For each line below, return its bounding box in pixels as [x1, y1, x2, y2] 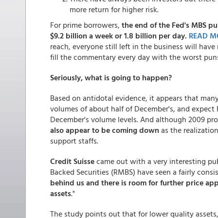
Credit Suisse [50, 155, 94, 167]
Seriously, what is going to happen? [50, 72, 172, 83]
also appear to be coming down [50, 124, 159, 136]
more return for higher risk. [70, 3, 159, 15]
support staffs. [50, 135, 98, 146]
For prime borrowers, [50, 19, 122, 31]
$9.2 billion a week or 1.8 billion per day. [50, 30, 189, 41]
